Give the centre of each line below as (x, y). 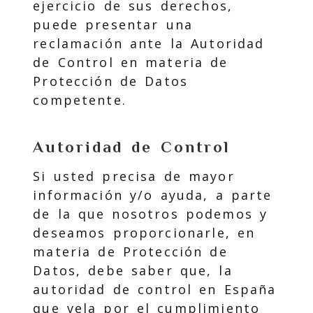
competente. (80, 100)
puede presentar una (113, 24)
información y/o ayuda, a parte (153, 195)
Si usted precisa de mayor (134, 176)
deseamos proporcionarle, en (144, 233)
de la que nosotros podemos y (151, 214)
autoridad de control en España (155, 289)
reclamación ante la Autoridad (149, 43)
